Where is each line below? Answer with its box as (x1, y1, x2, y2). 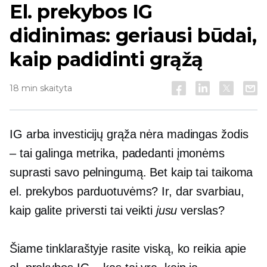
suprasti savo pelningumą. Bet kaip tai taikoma (10, 166, 253, 179)
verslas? (177, 204, 225, 217)
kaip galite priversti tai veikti (10, 204, 156, 217)
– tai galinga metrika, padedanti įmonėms (10, 147, 225, 160)
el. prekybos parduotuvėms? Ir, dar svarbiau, (10, 185, 244, 198)
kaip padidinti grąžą (10, 48, 204, 71)
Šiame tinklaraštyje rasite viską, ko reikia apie (10, 242, 247, 255)
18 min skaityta (10, 83, 72, 94)
